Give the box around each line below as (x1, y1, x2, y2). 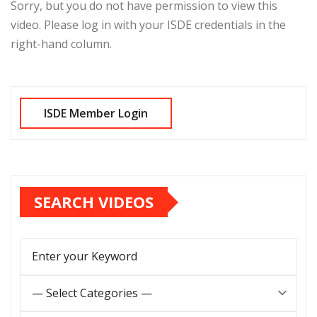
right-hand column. (11, 36, 112, 52)
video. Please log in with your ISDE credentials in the (11, 17, 286, 33)
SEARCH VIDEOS (34, 191, 154, 213)
